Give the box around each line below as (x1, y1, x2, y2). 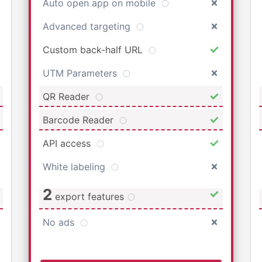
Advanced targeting (43, 20, 133, 32)
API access (43, 137, 94, 149)
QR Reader (43, 90, 92, 102)
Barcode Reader (43, 113, 116, 126)
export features (52, 190, 127, 202)
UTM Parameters (43, 67, 120, 79)
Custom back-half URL (43, 43, 146, 56)
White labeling (43, 160, 108, 173)
